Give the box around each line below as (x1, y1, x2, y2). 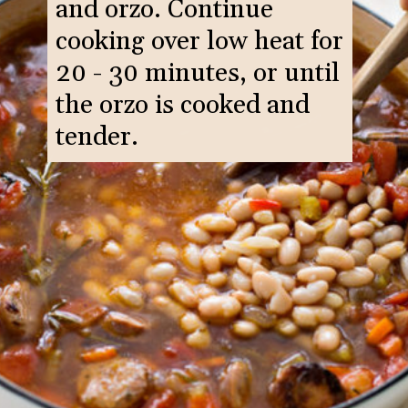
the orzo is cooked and (55, 89, 310, 123)
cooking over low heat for (55, 25, 343, 59)
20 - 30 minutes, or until (55, 57, 340, 91)
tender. (55, 121, 138, 155)
